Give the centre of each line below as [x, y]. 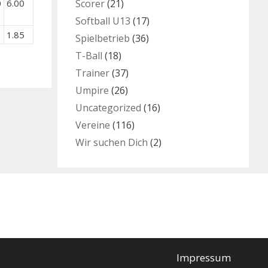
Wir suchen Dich [112, 142]
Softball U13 [103, 21]
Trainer [92, 73]
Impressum [204, 257]
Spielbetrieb [103, 38]
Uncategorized [108, 107]
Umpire [92, 90]
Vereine [93, 125]
